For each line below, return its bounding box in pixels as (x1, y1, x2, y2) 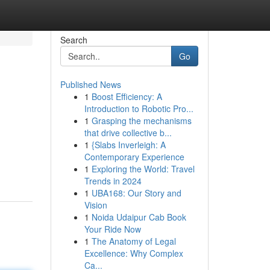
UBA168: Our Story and (91, 187, 181, 199)
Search (60, 34, 87, 46)
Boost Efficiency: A (91, 90, 162, 102)
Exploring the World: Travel (91, 163, 195, 175)
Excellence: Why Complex (84, 247, 183, 259)
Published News (60, 78, 121, 90)
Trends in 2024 (84, 175, 142, 187)
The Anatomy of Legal (91, 235, 176, 247)
